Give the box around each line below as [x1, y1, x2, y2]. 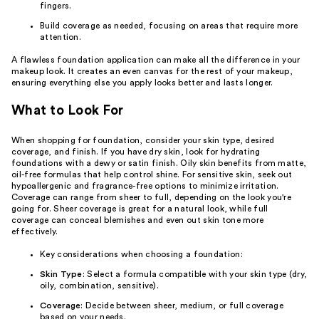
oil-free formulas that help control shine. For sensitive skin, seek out [11, 170, 293, 179]
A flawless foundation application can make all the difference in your [11, 55, 300, 64]
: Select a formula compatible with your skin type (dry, [82, 270, 308, 279]
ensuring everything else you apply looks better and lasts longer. [11, 78, 273, 87]
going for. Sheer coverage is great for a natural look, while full [11, 204, 268, 214]
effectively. [11, 227, 58, 236]
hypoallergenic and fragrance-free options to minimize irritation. [11, 182, 279, 191]
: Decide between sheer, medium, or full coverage [80, 301, 283, 310]
